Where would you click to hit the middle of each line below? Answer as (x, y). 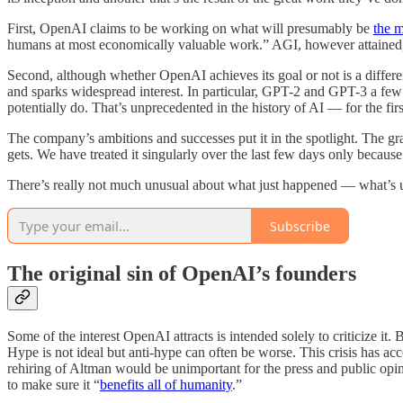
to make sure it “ (54, 385)
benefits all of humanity (166, 385)
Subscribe (300, 226)
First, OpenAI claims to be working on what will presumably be (190, 29)
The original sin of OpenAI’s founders (182, 274)
